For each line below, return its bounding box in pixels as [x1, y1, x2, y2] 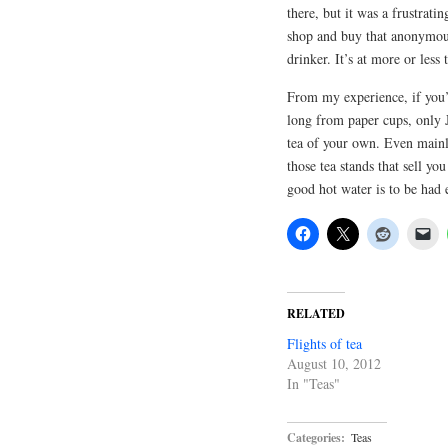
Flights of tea [287, 334, 362, 353]
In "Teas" [287, 374, 340, 393]
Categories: [287, 429, 345, 446]
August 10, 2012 [287, 354, 381, 373]
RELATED [287, 305, 345, 322]
